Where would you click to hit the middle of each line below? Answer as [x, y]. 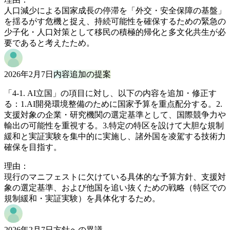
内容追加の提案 [82, 74]
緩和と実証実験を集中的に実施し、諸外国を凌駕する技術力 [115, 137]
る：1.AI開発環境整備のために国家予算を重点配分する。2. [113, 104]
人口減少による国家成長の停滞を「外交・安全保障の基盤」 [115, 11]
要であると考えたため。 [49, 43]
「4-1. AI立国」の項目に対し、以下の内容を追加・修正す [110, 93]
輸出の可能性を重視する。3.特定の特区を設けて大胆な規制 [114, 126]
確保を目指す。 [33, 147]
